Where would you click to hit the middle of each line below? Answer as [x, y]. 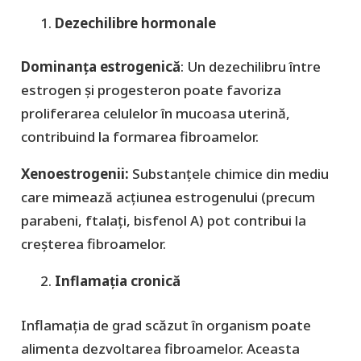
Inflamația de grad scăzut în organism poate [166, 325]
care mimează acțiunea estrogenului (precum [168, 197]
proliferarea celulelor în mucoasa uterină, [155, 114]
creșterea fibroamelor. [93, 244]
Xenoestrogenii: [75, 174]
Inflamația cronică [118, 281]
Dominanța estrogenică [100, 67]
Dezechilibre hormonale [135, 23]
